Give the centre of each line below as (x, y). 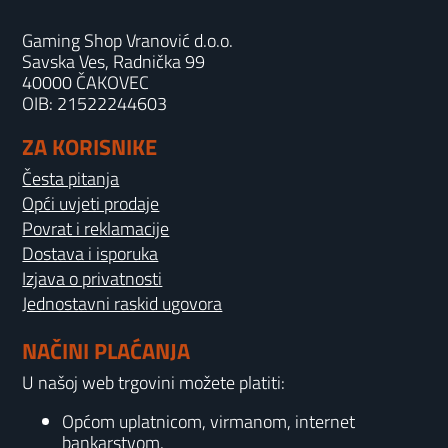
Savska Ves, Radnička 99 (114, 61)
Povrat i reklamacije (96, 228)
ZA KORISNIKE (90, 147)
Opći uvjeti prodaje (91, 203)
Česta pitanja (71, 178)
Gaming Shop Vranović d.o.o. (128, 40)
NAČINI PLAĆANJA (106, 351)
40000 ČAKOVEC (86, 82)
